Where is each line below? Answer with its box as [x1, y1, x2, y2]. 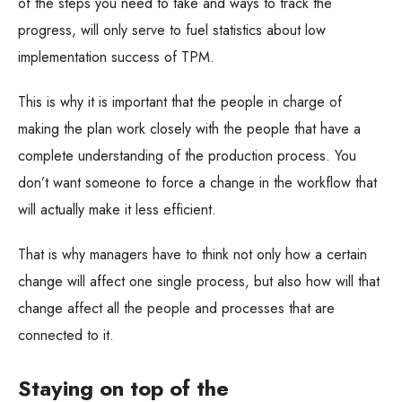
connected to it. [18, 325, 114, 346]
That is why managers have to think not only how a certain [18, 244, 367, 266]
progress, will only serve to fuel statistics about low [18, 20, 326, 41]
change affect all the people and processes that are [18, 298, 335, 319]
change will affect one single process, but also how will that [18, 271, 380, 293]
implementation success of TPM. [18, 47, 214, 68]
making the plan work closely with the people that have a [18, 118, 361, 140]
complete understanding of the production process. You [18, 145, 356, 167]
